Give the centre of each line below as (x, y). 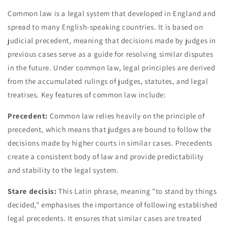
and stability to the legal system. (63, 170)
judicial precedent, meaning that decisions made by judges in (112, 41)
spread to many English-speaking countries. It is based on (105, 27)
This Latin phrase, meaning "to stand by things (137, 191)
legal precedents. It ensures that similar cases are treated (105, 218)
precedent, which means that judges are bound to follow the (109, 130)
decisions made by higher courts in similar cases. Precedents (110, 143)
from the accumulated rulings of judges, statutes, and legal (108, 81)
